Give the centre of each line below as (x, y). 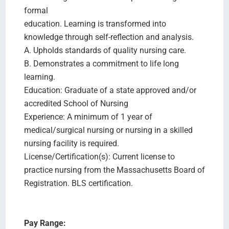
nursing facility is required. (71, 143)
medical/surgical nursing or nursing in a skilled (108, 130)
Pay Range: (45, 223)
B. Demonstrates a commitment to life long (101, 64)
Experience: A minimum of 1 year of (88, 117)
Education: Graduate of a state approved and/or (110, 90)
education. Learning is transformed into (95, 24)
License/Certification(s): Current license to (99, 157)
